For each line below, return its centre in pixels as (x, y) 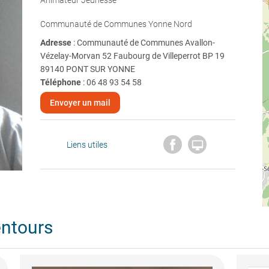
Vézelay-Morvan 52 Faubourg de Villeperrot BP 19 (132, 56)
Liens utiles (87, 144)
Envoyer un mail (80, 103)
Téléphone (60, 82)
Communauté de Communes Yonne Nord (116, 24)
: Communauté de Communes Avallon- (144, 43)
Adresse (56, 43)
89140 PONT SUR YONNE (87, 69)
